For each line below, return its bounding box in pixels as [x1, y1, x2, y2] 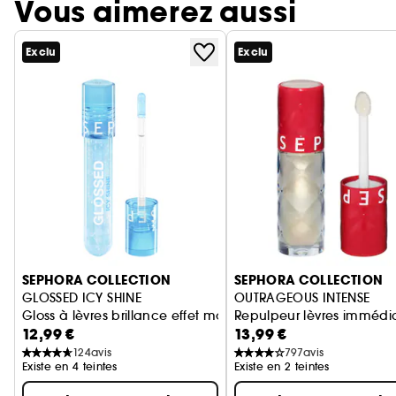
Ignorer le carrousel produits [14, 231, 201, 249]
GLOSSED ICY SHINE [22, 289, 141, 306]
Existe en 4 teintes [22, 359, 118, 373]
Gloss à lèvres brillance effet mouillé [22, 307, 250, 324]
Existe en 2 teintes [234, 359, 330, 373]
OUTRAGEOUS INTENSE [234, 289, 370, 306]
